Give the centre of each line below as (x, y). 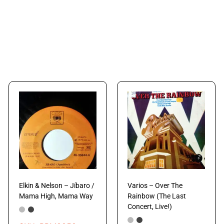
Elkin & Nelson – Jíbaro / (57, 185)
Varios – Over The (155, 185)
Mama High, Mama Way (56, 196)
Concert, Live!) (149, 206)
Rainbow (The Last (156, 196)
